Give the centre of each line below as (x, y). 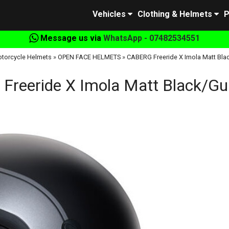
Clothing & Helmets (175, 14)
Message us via (71, 38)
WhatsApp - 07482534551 (152, 38)
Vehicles (109, 14)
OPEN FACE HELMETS (89, 57)
